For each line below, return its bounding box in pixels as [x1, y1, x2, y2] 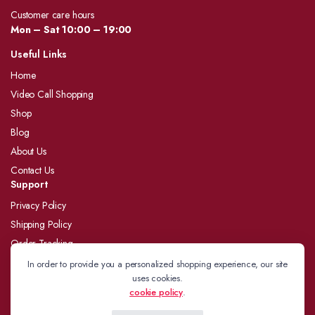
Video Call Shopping [11, 87, 94, 101]
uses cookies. [132, 271, 183, 285]
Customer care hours [11, 8, 94, 22]
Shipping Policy [11, 217, 72, 231]
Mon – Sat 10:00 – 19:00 [11, 22, 132, 37]
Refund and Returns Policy [11, 255, 115, 269]
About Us [11, 144, 46, 158]
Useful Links [11, 47, 67, 61]
